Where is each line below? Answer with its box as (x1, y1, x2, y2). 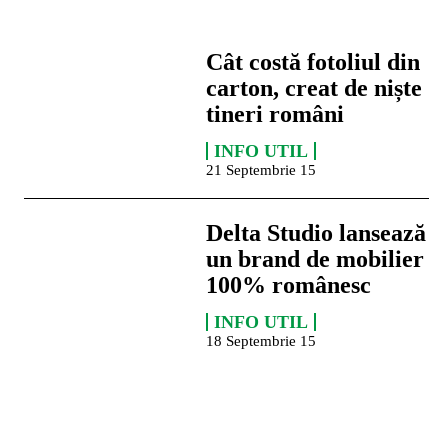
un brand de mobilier (206, 246, 425, 273)
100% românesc (206, 272, 372, 299)
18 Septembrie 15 (206, 333, 317, 350)
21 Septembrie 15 (206, 162, 317, 179)
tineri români (206, 101, 345, 128)
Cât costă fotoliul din (206, 49, 421, 76)
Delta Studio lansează (206, 220, 427, 247)
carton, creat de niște (206, 75, 423, 102)
